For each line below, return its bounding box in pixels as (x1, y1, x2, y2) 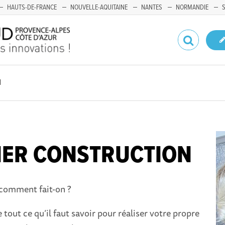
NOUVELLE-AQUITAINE (70, 3, 128, 12)
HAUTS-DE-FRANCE (7, 3, 57, 12)
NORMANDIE (176, 3, 208, 12)
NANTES (141, 3, 162, 12)
